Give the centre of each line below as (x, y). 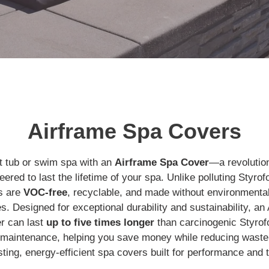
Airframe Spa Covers (134, 131)
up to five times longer (101, 222)
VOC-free (45, 192)
